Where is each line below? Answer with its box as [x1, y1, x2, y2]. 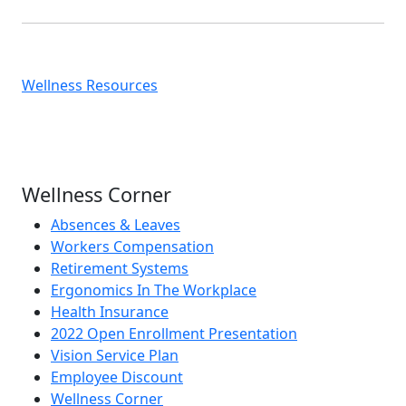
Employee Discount [51, 367, 183, 388]
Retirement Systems [51, 258, 188, 279]
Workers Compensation [51, 237, 214, 257]
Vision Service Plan [51, 345, 179, 366]
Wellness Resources [22, 75, 158, 96]
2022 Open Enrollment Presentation [51, 324, 297, 344]
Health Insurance [51, 302, 169, 323]
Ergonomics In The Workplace [51, 280, 256, 301]
